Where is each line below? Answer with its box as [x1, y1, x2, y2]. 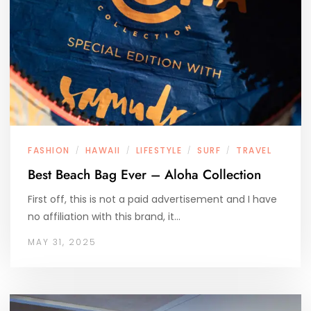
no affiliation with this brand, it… [28, 210, 180, 224]
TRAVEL [236, 144, 271, 156]
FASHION [28, 144, 70, 156]
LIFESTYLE [135, 144, 182, 156]
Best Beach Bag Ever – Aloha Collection [28, 165, 261, 184]
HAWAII [85, 144, 121, 156]
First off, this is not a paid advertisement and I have [28, 192, 277, 206]
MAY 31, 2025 [28, 236, 96, 248]
